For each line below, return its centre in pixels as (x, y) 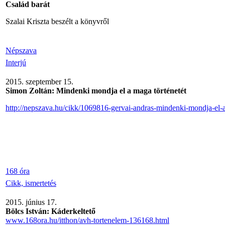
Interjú (16, 63)
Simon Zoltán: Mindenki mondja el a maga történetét (96, 91)
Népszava (21, 50)
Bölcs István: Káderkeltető (50, 211)
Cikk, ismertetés (31, 183)
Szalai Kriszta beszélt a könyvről (57, 21)
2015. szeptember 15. (39, 82)
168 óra (18, 171)
